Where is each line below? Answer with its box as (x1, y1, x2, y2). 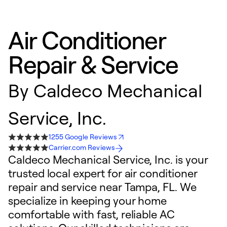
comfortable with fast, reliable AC (8, 207, 175, 221)
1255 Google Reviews (49, 132, 117, 141)
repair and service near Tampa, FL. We (8, 180, 197, 194)
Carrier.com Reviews (49, 143, 115, 152)
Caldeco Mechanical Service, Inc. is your (8, 153, 208, 166)
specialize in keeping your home (8, 194, 167, 207)
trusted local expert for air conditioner (8, 166, 198, 180)
